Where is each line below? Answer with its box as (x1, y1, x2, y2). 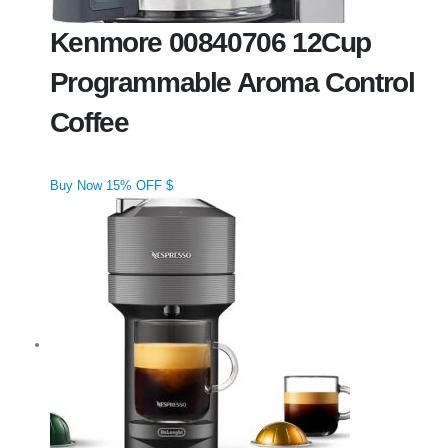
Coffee (49, 106, 129, 138)
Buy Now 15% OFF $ (49, 177, 173, 193)
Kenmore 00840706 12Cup (49, 26, 372, 58)
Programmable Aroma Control (49, 66, 415, 98)
